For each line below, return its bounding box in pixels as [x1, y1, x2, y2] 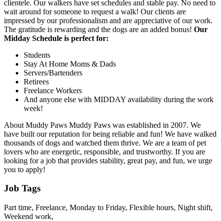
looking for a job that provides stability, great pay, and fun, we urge [4, 156, 212, 165]
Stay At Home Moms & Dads [24, 59, 116, 68]
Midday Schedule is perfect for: [4, 34, 109, 42]
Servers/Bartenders [24, 68, 82, 77]
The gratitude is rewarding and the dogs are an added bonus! [4, 25, 194, 34]
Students [24, 50, 50, 59]
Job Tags [4, 183, 40, 194]
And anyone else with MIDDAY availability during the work [24, 95, 214, 104]
